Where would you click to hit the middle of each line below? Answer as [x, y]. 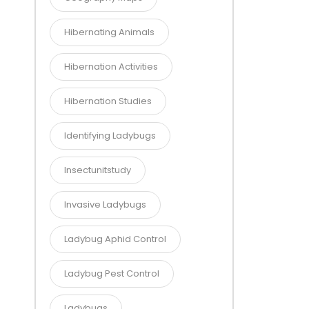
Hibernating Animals [109, 32]
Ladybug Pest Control [112, 273]
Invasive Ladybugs [105, 205]
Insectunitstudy [98, 170]
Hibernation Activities [111, 67]
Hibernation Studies [108, 101]
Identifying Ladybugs [110, 136]
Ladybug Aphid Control [115, 239]
